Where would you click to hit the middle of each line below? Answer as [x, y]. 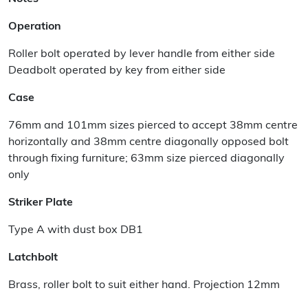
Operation [35, 27]
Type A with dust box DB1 [76, 231]
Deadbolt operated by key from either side [117, 71]
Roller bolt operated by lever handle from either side [142, 55]
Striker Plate [41, 203]
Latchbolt [33, 258]
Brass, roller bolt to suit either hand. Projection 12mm [144, 286]
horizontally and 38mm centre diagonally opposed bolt [148, 143]
